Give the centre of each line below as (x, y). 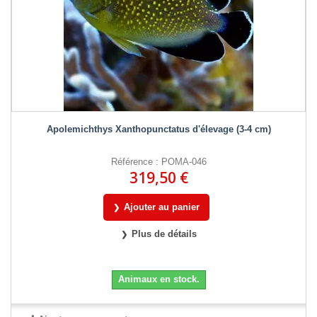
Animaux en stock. (158, 279)
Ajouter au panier (162, 207)
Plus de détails (164, 234)
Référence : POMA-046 (158, 161)
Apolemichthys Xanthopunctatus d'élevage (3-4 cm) (158, 129)
